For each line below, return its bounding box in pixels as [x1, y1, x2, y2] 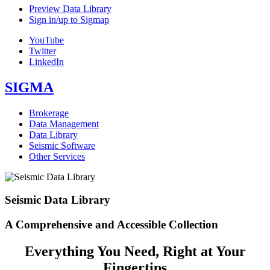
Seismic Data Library [5, 193, 110, 207]
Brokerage [29, 107, 69, 118]
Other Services [29, 151, 85, 162]
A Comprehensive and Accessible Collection [5, 218, 218, 231]
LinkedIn [29, 56, 64, 67]
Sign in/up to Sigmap [29, 14, 109, 25]
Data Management [29, 118, 99, 129]
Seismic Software [29, 140, 95, 151]
